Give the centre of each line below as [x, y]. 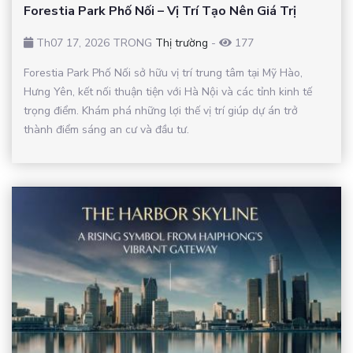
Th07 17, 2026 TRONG [94, 43]
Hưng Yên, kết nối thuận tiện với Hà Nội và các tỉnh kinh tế [168, 92]
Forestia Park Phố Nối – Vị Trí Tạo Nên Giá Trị [160, 11]
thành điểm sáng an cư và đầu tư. [106, 130]
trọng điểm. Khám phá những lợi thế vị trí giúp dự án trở [161, 111]
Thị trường [182, 43]
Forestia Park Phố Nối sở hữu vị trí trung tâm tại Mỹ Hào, [163, 73]
